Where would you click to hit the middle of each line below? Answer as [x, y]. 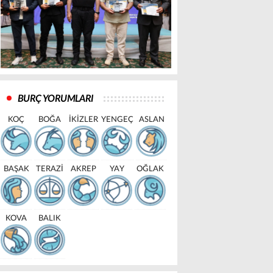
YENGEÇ [117, 120]
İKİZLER [83, 120]
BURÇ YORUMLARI [56, 99]
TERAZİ [50, 169]
